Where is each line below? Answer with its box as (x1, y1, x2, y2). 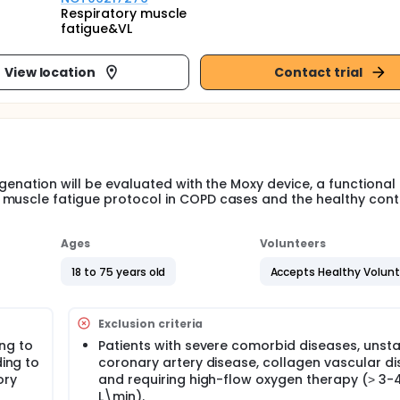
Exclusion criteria (98, 315, 204, 331)
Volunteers (259, 236, 327, 251)
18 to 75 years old (71, 263, 166, 279)
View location (4, 62, 96, 81)
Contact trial (274, 62, 362, 81)
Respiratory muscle (61, 4, 187, 22)
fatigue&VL (61, 20, 132, 37)
